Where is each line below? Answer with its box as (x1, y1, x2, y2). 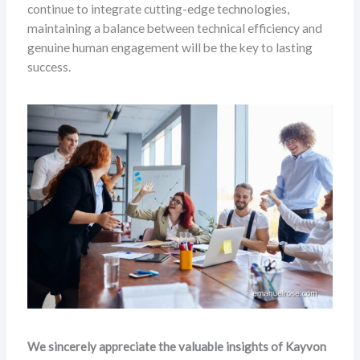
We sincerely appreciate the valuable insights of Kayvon (27, 338, 326, 354)
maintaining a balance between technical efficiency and (27, 20, 322, 35)
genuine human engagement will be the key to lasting (27, 39, 313, 55)
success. (27, 59, 71, 74)
